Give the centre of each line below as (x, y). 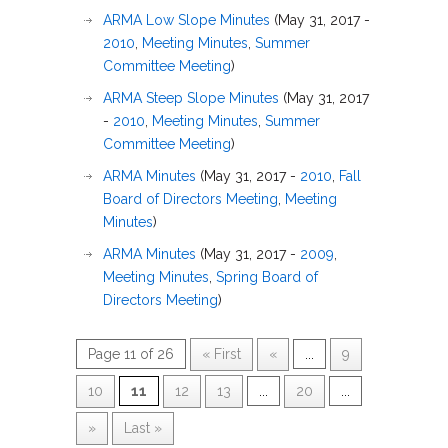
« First (221, 354)
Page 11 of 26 (131, 354)
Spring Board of (267, 277)
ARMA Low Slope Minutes (186, 20)
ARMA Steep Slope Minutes (191, 98)
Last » (143, 428)
